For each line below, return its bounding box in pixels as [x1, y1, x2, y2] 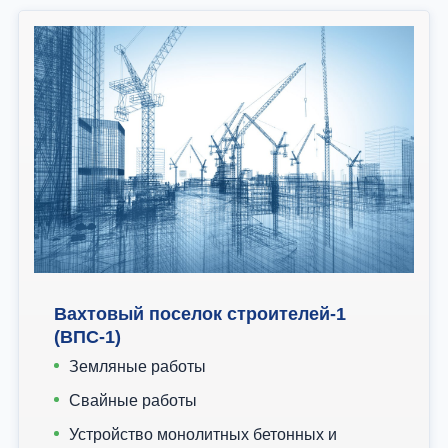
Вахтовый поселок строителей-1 [54, 304, 346, 325]
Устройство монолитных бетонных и [69, 426, 337, 444]
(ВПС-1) [54, 327, 121, 348]
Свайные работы [69, 392, 197, 410]
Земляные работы [69, 358, 206, 376]
